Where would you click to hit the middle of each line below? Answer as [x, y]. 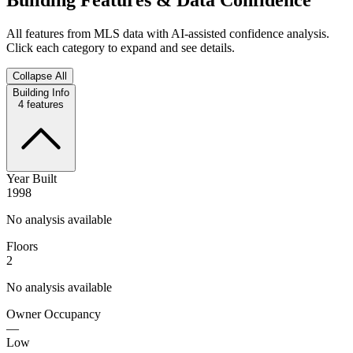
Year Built [32, 178]
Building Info [41, 92]
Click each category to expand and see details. [121, 47]
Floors [22, 246]
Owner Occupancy [54, 314]
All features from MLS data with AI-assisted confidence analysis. [168, 33]
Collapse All [40, 76]
